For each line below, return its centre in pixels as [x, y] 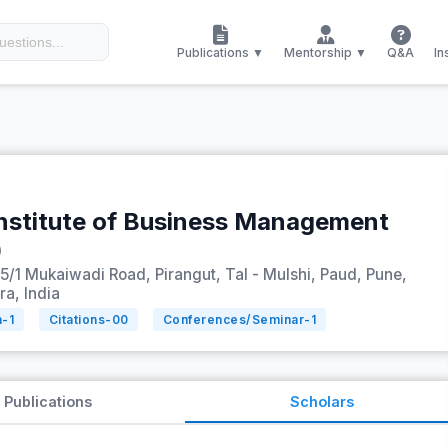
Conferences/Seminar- [236, 319]
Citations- [80, 319]
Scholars [321, 401]
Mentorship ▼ [325, 52]
